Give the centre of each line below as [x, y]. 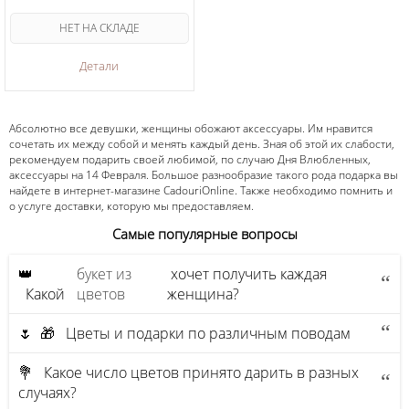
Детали [100, 66]
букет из [104, 273]
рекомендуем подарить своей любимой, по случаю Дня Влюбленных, [190, 159]
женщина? [204, 294]
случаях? [47, 392]
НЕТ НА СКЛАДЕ [99, 28]
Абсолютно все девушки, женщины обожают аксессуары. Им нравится [191, 128]
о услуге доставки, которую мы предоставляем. [131, 206]
